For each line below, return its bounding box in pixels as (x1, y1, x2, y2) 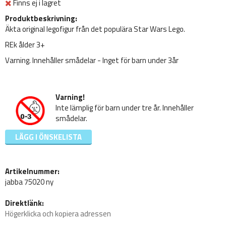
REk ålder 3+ (5, 39, 45, 51)
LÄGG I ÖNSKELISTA (15, 131, 82, 143)
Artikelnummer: (5, 165, 60, 178)
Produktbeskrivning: (5, 13, 77, 25)
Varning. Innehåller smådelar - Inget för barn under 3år (5, 54, 179, 67)
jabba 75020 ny (5, 176, 53, 188)
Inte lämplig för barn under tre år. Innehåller (55, 102, 194, 114)
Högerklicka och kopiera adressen (5, 208, 111, 220)
